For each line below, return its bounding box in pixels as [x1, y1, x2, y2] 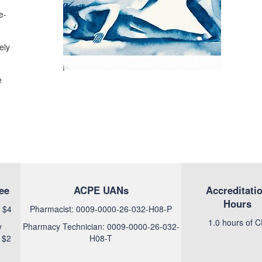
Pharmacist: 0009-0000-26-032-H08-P [30, 203, 173, 215]
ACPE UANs [73, 183, 129, 197]
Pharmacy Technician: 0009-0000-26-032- [22, 220, 180, 232]
